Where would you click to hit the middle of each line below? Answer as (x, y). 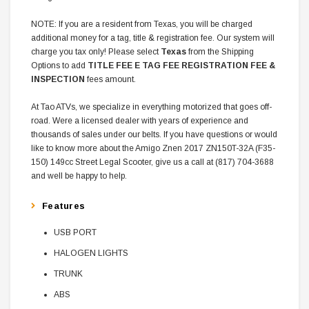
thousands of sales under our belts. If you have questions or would (154, 135)
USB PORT (75, 233)
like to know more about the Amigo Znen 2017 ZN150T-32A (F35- (153, 149)
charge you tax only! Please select (96, 52)
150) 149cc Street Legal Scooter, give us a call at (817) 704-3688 (152, 162)
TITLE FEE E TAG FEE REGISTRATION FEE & (181, 66)
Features (63, 206)
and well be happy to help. (79, 176)
